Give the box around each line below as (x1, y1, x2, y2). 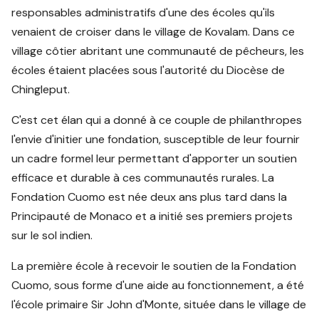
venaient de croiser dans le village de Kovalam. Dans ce (11, 24, 296, 40)
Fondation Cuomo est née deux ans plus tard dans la (11, 189, 288, 205)
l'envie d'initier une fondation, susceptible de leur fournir (11, 132, 300, 147)
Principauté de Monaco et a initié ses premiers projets (11, 209, 293, 224)
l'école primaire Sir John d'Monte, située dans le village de (11, 297, 307, 313)
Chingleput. (11, 82, 70, 98)
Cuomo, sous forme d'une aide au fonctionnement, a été (11, 278, 305, 293)
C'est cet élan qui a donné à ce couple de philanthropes (11, 113, 303, 128)
